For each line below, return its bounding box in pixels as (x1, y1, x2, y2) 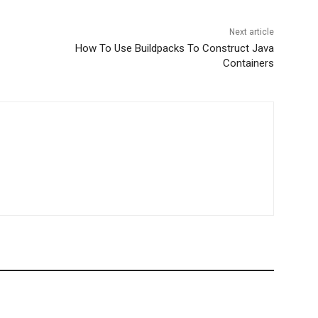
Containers (222, 57, 274, 70)
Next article (229, 27, 274, 38)
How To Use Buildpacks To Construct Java (75, 42, 274, 55)
